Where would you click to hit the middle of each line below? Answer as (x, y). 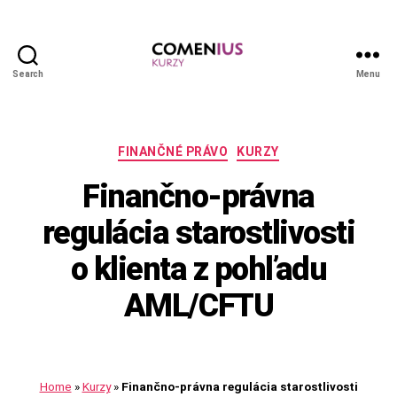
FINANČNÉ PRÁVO (173, 152)
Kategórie (231, 148)
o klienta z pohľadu (198, 269)
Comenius (232, 90)
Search (28, 74)
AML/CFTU (198, 305)
